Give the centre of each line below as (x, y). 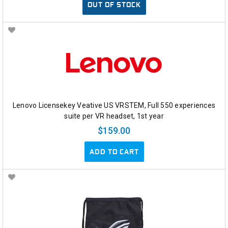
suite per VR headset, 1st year (114, 116)
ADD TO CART (114, 151)
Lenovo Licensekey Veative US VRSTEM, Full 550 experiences (114, 105)
